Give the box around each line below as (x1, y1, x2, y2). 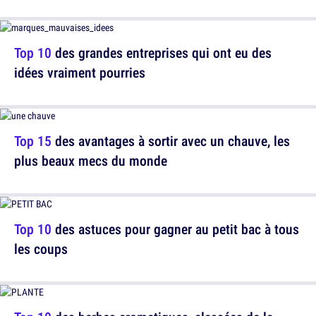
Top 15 (14, 131, 51, 151)
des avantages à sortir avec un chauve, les (51, 131, 290, 151)
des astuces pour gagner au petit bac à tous (51, 219, 299, 239)
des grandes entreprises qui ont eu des (51, 43, 272, 63)
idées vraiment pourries (14, 63, 145, 83)
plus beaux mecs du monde (14, 151, 167, 171)
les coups (14, 239, 68, 259)
